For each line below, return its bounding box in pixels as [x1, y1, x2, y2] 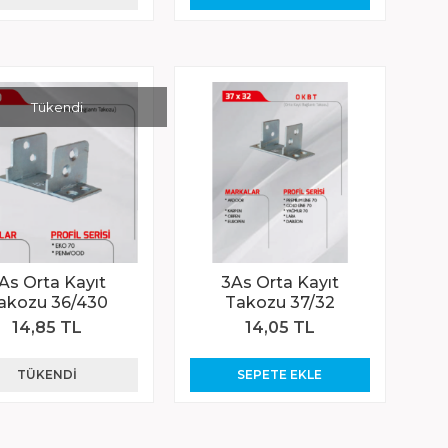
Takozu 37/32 [224, 292, 335, 312]
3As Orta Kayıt [220, 272, 339, 292]
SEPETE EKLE [237, 366, 323, 382]
